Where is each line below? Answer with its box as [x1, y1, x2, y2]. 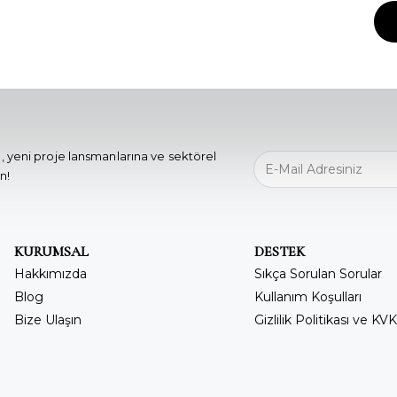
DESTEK [253, 243, 305, 261]
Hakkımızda [14, 266, 87, 283]
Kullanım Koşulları [253, 289, 362, 306]
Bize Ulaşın [14, 312, 82, 329]
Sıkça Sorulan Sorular [253, 266, 382, 283]
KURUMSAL [14, 243, 89, 261]
